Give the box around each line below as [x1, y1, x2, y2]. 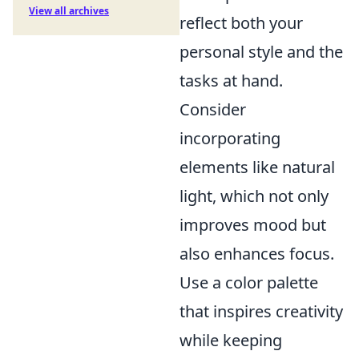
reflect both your [179, 11, 303, 34]
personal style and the [179, 40, 343, 63]
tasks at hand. [179, 69, 283, 91]
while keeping [179, 329, 282, 351]
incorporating [179, 127, 280, 149]
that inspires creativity [179, 300, 343, 322]
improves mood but [179, 213, 326, 236]
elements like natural [179, 155, 335, 178]
